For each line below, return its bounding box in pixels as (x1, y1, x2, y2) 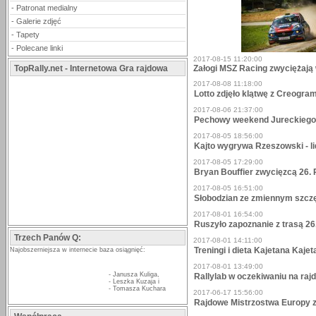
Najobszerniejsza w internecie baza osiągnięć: (10, 246, 145, 253)
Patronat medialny (16, 4, 78, 12)
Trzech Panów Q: (14, 233, 81, 243)
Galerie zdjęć (16, 17, 61, 25)
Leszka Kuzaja (113, 278, 156, 285)
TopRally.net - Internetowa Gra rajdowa (14, 63, 168, 73)
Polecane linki (16, 44, 63, 52)
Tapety (16, 30, 39, 39)
